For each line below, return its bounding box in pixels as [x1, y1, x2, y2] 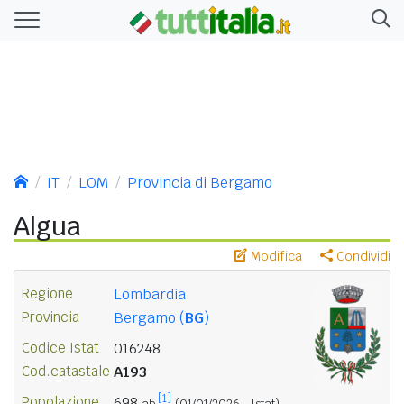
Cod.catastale [22, 362, 110, 380]
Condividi [333, 247, 390, 264]
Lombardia [114, 284, 186, 304]
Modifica [247, 247, 302, 264]
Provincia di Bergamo [127, 172, 272, 192]
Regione [22, 284, 73, 302]
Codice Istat [22, 338, 99, 356]
